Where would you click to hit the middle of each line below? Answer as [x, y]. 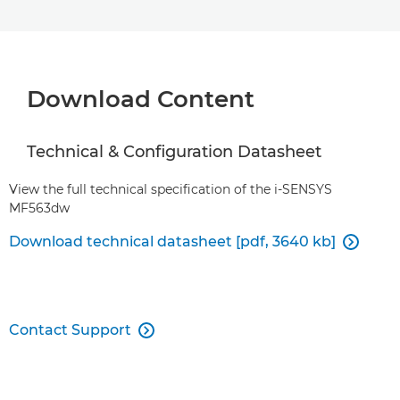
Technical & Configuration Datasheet [174, 152]
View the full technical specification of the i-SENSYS [171, 189]
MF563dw [39, 208]
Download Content [141, 99]
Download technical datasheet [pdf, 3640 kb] [172, 242]
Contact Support [70, 330]
